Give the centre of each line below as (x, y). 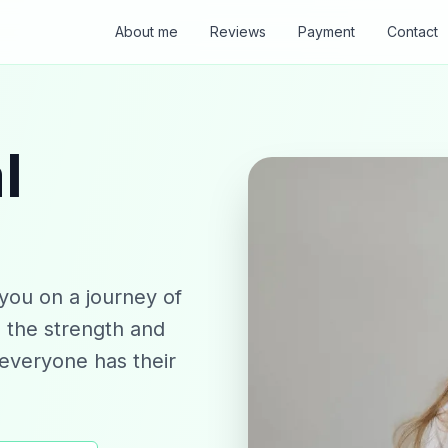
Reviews (237, 31)
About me (146, 31)
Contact (412, 31)
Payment (326, 31)
